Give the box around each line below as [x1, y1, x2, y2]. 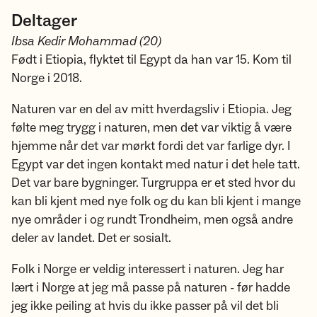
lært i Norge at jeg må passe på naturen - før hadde [11, 279, 290, 296]
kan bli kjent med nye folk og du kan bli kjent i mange [11, 193, 301, 209]
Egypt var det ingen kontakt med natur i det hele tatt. [11, 156, 300, 173]
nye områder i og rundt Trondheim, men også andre [11, 212, 293, 228]
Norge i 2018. [11, 70, 82, 86]
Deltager [11, 10, 77, 32]
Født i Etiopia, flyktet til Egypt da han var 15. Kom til [11, 52, 292, 68]
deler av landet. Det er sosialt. [11, 230, 171, 246]
